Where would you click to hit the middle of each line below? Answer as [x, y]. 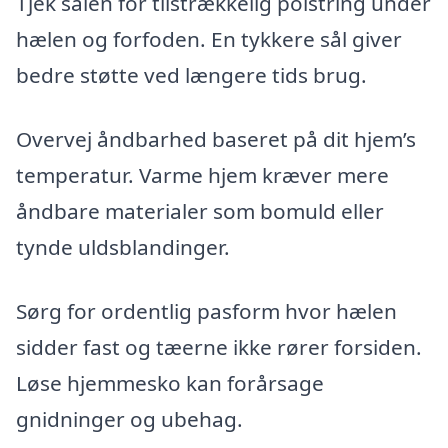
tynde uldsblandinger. [123, 247]
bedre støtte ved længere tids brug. [191, 75]
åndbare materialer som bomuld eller [200, 211]
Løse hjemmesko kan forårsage [170, 382]
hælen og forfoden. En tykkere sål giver [209, 39]
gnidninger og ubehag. [129, 418]
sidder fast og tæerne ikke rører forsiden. [219, 346]
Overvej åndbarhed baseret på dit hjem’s [216, 139]
